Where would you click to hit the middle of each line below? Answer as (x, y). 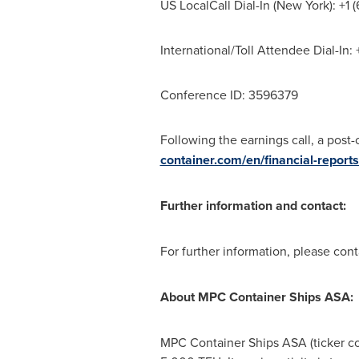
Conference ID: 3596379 (229, 95)
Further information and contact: (253, 206)
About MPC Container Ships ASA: (256, 297)
